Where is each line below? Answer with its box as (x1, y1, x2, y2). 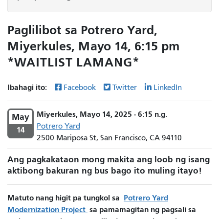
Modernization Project (7, 204, 88, 214)
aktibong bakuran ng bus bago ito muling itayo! (7, 165, 202, 176)
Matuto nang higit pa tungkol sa (7, 193, 124, 202)
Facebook (64, 83, 98, 92)
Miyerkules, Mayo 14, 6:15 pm (7, 38, 179, 54)
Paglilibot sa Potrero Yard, (7, 22, 157, 38)
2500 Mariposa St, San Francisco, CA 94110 (37, 133, 182, 142)
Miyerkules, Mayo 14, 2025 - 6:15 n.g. (37, 109, 167, 119)
